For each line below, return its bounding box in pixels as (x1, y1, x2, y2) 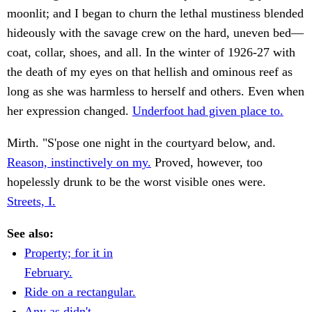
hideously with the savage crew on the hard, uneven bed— (7, 26, 304, 40)
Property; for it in (24, 246, 113, 260)
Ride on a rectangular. (24, 285, 136, 299)
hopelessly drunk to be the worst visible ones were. (7, 175, 266, 189)
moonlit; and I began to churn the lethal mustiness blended (7, 6, 304, 21)
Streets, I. (7, 194, 56, 209)
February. (24, 265, 72, 280)
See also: (7, 226, 54, 241)
